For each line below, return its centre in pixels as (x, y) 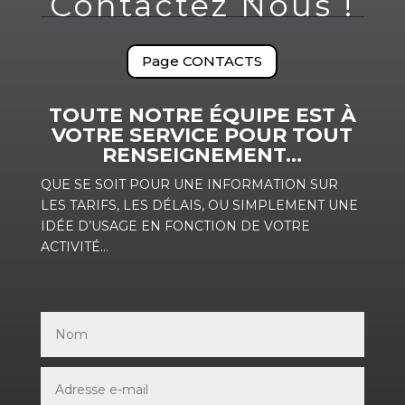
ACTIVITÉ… (74, 246)
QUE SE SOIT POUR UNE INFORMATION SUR (189, 184)
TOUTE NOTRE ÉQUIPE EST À (202, 115)
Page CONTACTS (202, 61)
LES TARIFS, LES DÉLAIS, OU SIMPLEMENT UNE (199, 205)
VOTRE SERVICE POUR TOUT (202, 135)
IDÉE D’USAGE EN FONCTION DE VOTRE (175, 226)
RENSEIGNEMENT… (202, 155)
